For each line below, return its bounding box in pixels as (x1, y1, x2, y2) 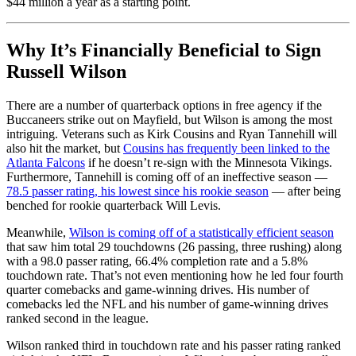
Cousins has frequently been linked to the (123, 141, 330, 155)
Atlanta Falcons (6, 155, 85, 169)
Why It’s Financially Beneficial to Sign (6, 39, 321, 60)
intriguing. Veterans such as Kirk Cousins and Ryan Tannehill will (6, 126, 337, 141)
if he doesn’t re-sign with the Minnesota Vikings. (85, 155, 332, 169)
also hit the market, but (6, 141, 123, 155)
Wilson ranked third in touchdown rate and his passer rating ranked (6, 338, 341, 352)
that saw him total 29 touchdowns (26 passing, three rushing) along (6, 239, 342, 253)
